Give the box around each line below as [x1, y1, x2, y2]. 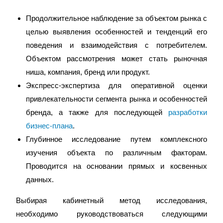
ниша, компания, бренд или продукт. [26, 68, 150, 76]
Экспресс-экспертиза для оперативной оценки [26, 81, 207, 90]
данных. [26, 175, 54, 184]
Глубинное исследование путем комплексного [26, 135, 207, 143]
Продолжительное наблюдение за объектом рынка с [26, 14, 207, 22]
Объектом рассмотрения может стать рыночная [26, 54, 207, 63]
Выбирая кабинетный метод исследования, [16, 196, 207, 205]
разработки [168, 108, 207, 116]
